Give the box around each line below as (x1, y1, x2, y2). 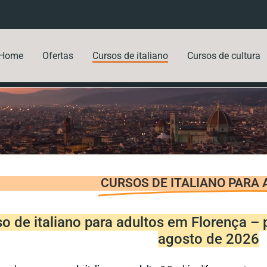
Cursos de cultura (187, 49, 260, 61)
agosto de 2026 (158, 230, 260, 247)
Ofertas (42, 49, 73, 61)
